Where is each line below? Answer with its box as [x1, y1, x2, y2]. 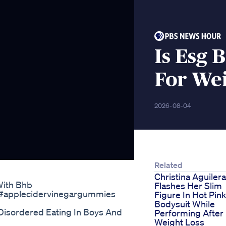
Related [154, 160, 183, 171]
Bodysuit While [154, 198, 215, 210]
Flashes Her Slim [154, 180, 222, 192]
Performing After [154, 207, 223, 219]
